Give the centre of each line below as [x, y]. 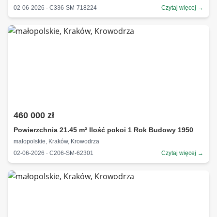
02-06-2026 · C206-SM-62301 [54, 153]
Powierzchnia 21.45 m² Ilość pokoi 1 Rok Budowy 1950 [103, 130]
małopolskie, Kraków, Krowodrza [56, 141]
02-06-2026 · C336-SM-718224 [55, 8]
